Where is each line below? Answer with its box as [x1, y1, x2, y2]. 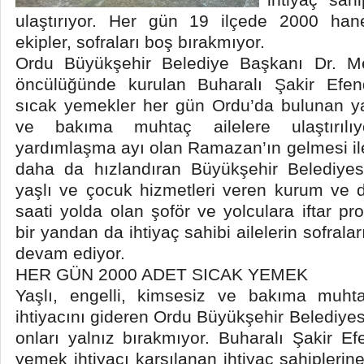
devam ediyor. [15, 244, 125, 262]
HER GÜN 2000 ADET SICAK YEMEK [15, 265, 308, 284]
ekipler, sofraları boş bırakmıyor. [15, 32, 265, 51]
